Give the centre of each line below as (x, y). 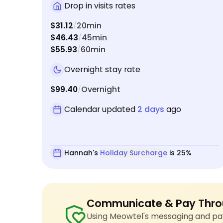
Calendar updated (101, 110)
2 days (151, 110)
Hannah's (82, 153)
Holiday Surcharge (134, 153)
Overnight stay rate (102, 70)
